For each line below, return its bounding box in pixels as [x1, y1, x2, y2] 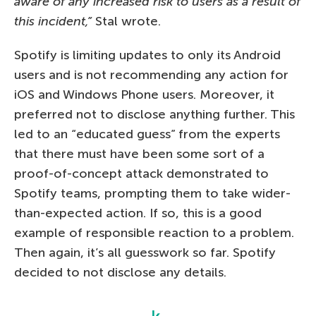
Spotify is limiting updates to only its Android [14, 47, 281, 63]
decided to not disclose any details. [14, 264, 226, 280]
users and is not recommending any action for [14, 66, 288, 83]
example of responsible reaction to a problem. [14, 224, 294, 241]
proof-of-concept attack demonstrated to [14, 165, 269, 181]
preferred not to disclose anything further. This [14, 106, 295, 122]
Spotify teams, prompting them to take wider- [14, 185, 291, 201]
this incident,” [14, 13, 95, 29]
